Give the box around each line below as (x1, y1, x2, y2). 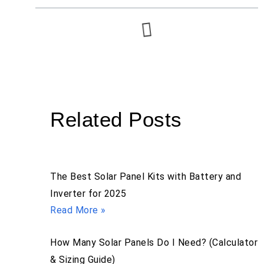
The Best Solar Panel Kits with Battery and (50, 171, 241, 183)
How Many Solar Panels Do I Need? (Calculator (50, 237, 258, 249)
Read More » (50, 204, 106, 216)
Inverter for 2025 (50, 188, 127, 200)
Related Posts (50, 108, 182, 131)
